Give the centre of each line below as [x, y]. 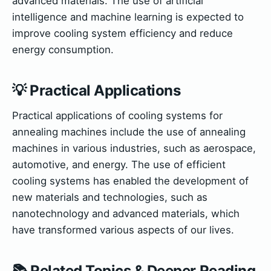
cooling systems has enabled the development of [130, 181]
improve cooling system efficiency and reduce [122, 34]
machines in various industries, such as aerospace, [134, 149]
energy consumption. [63, 50]
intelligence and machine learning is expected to [128, 17]
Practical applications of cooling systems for [117, 116]
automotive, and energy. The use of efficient [119, 165]
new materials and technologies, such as [110, 198]
